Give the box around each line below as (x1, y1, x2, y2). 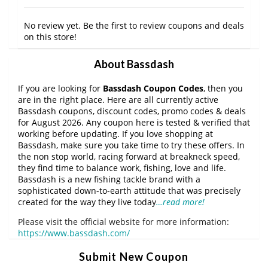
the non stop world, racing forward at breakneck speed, (18, 150, 240, 162)
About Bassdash (94, 57, 174, 71)
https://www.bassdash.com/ (18, 227, 130, 239)
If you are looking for (18, 82, 103, 94)
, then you (203, 82, 243, 94)
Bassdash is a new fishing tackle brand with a (18, 173, 200, 185)
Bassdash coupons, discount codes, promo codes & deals (18, 105, 246, 117)
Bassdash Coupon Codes (103, 82, 203, 94)
